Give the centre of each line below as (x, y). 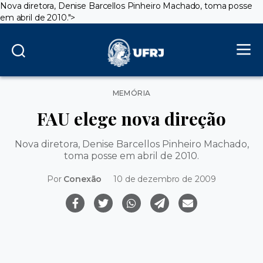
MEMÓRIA (131, 93)
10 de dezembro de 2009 (165, 179)
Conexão (83, 179)
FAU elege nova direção (131, 118)
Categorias (153, 90)
